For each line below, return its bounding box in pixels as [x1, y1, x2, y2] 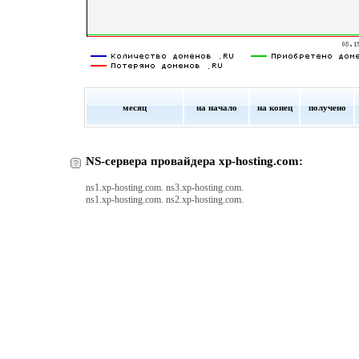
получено [308, 103, 346, 112]
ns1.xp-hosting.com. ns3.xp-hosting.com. [86, 182, 244, 193]
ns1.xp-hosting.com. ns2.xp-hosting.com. [86, 194, 244, 205]
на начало [196, 103, 237, 112]
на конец [256, 103, 292, 112]
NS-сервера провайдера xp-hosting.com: [86, 155, 303, 167]
